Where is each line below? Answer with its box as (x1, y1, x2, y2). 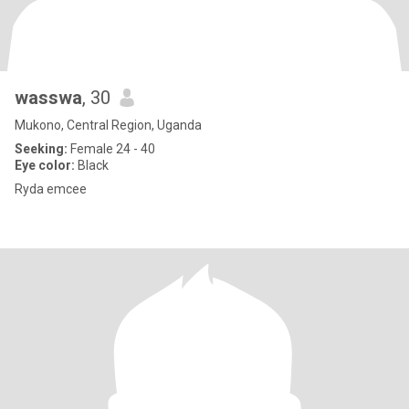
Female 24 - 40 (68, 142, 155, 156)
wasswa (15, 87, 82, 109)
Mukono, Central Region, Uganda (15, 118, 202, 132)
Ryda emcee (15, 182, 87, 196)
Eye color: (15, 158, 75, 173)
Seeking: (15, 142, 68, 156)
